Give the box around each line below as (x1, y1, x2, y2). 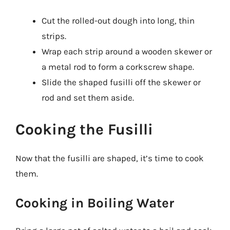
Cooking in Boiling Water (15, 195, 174, 211)
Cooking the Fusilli (15, 120, 153, 139)
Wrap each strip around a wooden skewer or (42, 46, 212, 56)
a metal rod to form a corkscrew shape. (42, 62, 194, 72)
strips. (42, 31, 66, 41)
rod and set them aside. (42, 92, 134, 103)
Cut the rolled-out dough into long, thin (42, 15, 195, 26)
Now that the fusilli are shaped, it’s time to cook (15, 152, 204, 163)
